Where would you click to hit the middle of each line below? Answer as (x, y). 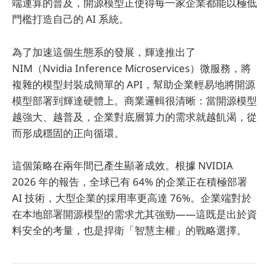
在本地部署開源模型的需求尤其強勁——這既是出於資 (134, 214)
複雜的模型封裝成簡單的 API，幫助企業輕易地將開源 (134, 84)
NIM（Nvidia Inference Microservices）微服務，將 (131, 68)
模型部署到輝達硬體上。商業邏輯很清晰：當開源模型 (134, 100)
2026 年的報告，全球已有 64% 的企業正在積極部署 (130, 181)
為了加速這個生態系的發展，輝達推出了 (104, 52)
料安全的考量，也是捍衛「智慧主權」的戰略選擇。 (129, 230)
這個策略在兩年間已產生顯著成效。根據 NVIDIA (122, 165)
